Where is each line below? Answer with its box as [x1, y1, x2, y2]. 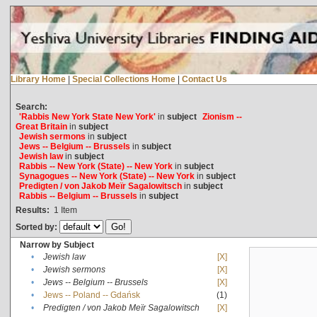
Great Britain [15, 121, 67, 132]
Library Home [10, 74, 66, 84]
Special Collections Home [71, 74, 175, 84]
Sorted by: [15, 221, 59, 232]
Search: [15, 101, 47, 112]
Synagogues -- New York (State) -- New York [18, 171, 195, 181]
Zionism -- [202, 111, 242, 122]
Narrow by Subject [19, 239, 94, 250]
